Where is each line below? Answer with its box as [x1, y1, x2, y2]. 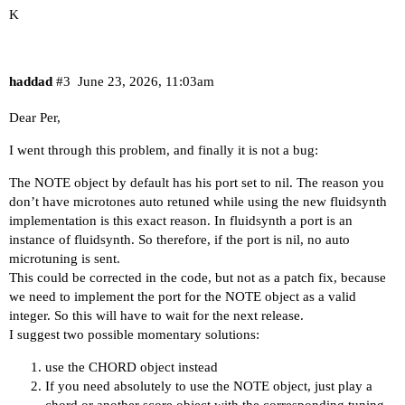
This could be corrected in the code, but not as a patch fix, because [9, 269, 386, 285]
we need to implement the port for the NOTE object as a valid [9, 288, 356, 304]
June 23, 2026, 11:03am [77, 73, 214, 89]
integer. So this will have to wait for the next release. [9, 307, 304, 323]
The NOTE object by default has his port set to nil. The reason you [9, 174, 384, 190]
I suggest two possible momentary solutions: [9, 326, 259, 342]
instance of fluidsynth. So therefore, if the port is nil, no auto [9, 231, 350, 247]
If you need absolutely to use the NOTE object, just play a [45, 378, 372, 393]
